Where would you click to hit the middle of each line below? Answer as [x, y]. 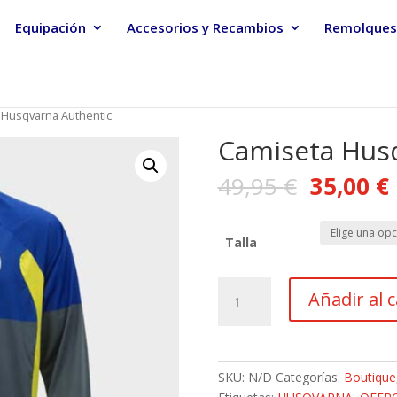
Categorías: [309, 377]
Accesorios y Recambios [205, 27]
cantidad [241, 347]
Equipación [51, 27]
